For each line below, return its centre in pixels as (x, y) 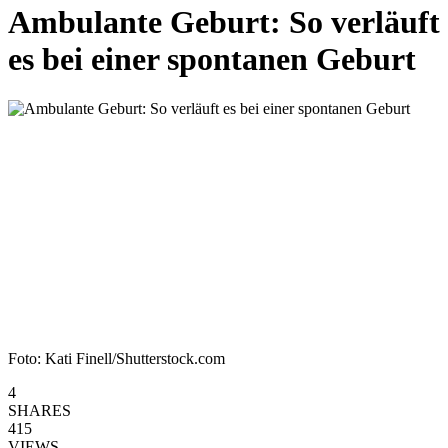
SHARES (39, 410)
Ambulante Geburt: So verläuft (224, 22)
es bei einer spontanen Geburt (212, 59)
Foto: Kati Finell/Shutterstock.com (116, 358)
